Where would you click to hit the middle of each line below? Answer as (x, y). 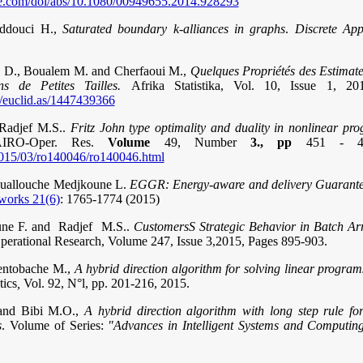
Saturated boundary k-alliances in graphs (174, 29)
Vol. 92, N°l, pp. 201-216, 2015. (106, 283)
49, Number (207, 142)
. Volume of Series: (55, 325)
